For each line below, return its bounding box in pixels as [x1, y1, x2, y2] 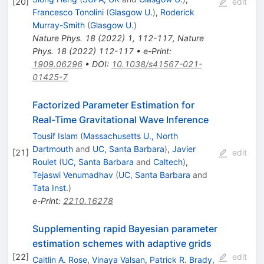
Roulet [32, 156, 57, 167]
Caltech [153, 156, 183, 167]
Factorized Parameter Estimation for [32, 98, 194, 111]
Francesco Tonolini [32, 6, 104, 17]
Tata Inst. [32, 182, 68, 193]
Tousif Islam [32, 130, 78, 141]
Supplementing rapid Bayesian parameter [32, 222, 217, 235]
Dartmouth [32, 143, 73, 154]
